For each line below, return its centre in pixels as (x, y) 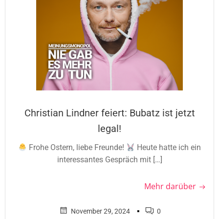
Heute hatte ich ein (168, 147)
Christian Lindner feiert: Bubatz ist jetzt (109, 113)
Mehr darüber (170, 186)
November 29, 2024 (100, 211)
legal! (109, 129)
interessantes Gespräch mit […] (109, 160)
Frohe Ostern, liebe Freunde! (77, 147)
